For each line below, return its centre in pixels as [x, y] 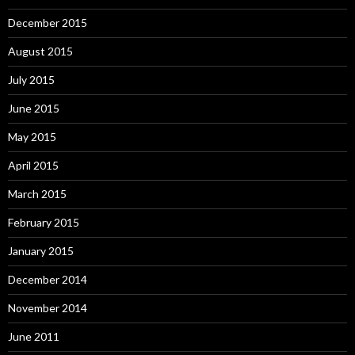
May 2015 [32, 137]
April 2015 [33, 165]
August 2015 [40, 51]
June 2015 [34, 108]
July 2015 [31, 80]
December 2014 [48, 279]
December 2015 [48, 23]
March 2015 [37, 194]
